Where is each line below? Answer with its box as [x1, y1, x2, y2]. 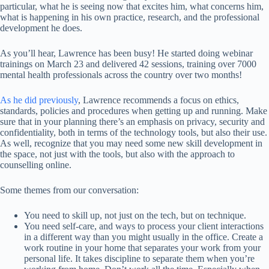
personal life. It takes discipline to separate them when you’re [24, 253, 255, 264]
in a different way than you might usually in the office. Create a [24, 232, 263, 242]
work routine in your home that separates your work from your [24, 243, 261, 253]
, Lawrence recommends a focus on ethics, [78, 95, 239, 105]
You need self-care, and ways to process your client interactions [24, 221, 264, 231]
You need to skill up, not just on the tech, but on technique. [24, 210, 246, 220]
